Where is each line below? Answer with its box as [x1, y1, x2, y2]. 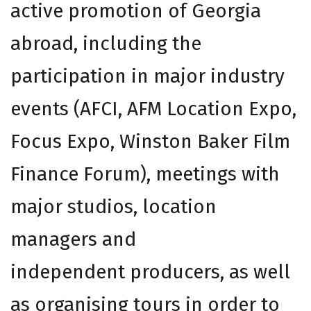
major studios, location [10, 195, 217, 219]
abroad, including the [10, 32, 201, 56]
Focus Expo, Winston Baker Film [10, 130, 290, 153]
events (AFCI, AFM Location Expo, [10, 97, 296, 121]
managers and [10, 228, 136, 251]
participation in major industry [10, 65, 285, 88]
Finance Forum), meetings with [10, 162, 280, 186]
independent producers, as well [10, 260, 290, 284]
